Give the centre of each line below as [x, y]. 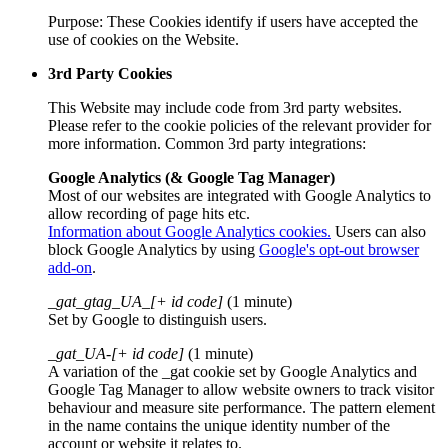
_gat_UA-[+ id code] [116, 353]
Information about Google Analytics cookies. [189, 231]
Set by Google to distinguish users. [157, 319]
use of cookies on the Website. [143, 39]
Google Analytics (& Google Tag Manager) [191, 177]
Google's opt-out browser [339, 249]
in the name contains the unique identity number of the [219, 425]
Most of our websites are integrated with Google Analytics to [239, 195]
